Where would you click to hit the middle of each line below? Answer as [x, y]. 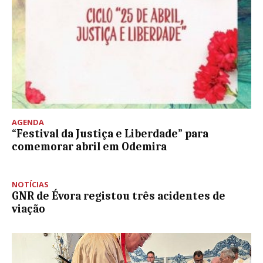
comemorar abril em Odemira [89, 146]
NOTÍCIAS [30, 184]
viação [28, 209]
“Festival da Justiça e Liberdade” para [110, 134]
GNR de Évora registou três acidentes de [119, 196]
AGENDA [28, 122]
